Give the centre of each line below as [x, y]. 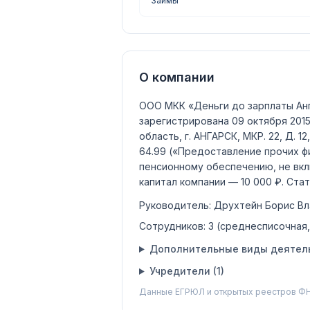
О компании [177, 77]
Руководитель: [176, 205]
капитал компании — [190, 182]
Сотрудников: [174, 226]
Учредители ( [183, 271]
